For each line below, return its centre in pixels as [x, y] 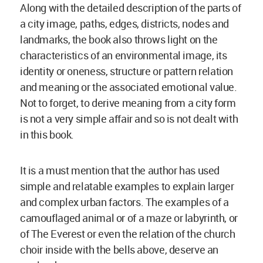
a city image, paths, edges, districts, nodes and [124, 24]
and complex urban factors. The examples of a [124, 202]
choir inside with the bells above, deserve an [119, 250]
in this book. [47, 135]
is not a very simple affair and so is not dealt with [129, 119]
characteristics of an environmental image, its [124, 55]
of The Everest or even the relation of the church [128, 234]
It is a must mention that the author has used [120, 171]
